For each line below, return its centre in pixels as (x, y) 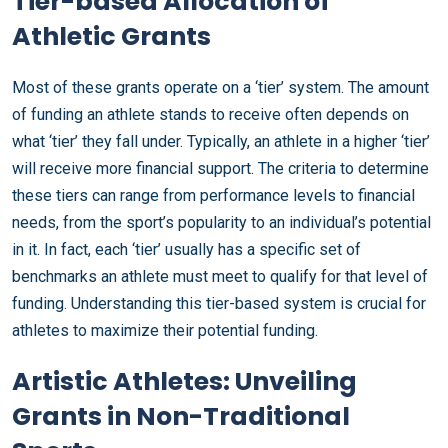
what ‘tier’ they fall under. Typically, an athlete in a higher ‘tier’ (221, 141)
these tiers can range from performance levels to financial (213, 195)
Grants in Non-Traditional (181, 416)
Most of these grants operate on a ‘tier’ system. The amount (220, 87)
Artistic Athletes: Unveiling (184, 381)
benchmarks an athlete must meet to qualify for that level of (220, 276)
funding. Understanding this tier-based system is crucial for (219, 303)
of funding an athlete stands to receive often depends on (210, 114)
